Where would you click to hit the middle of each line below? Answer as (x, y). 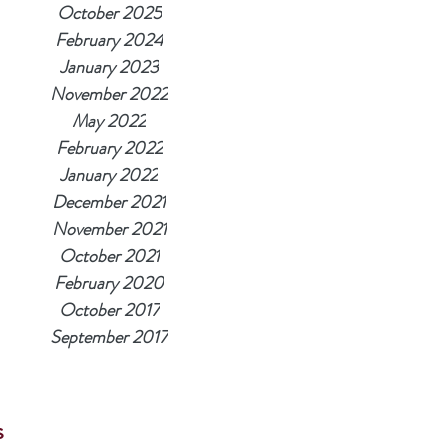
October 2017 (109, 310)
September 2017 (109, 337)
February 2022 (109, 148)
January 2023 (109, 67)
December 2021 (109, 202)
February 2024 (109, 40)
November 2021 (109, 229)
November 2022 (109, 94)
